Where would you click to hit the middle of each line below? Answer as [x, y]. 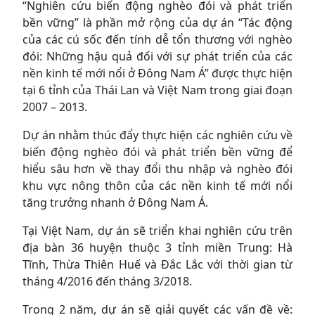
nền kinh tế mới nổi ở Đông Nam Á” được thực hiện [157, 73]
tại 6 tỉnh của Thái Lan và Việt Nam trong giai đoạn [157, 90]
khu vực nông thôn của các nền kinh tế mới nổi [157, 185]
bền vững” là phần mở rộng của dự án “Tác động [157, 22]
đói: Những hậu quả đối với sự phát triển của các [157, 56]
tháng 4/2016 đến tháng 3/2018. [107, 281]
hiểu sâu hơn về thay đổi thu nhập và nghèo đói [157, 168]
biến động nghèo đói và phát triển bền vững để [157, 152]
